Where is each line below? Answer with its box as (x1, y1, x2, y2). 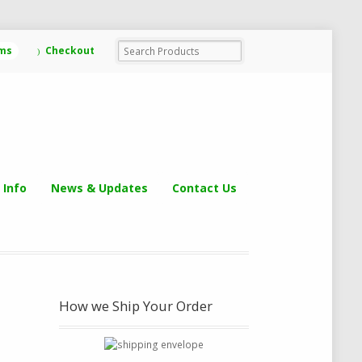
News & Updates (50, 179, 148, 196)
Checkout (44, 44, 95, 58)
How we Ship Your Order (59, 297, 213, 316)
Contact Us (171, 179, 237, 196)
